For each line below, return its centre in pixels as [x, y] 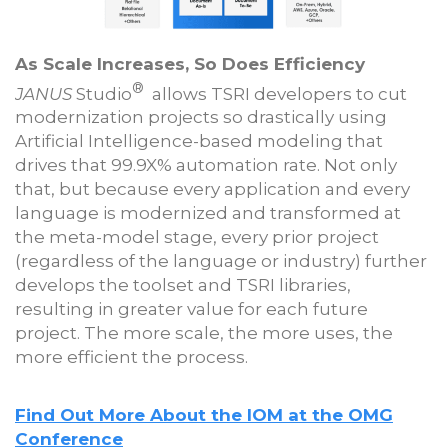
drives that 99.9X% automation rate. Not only [206, 165]
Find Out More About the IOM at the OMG [204, 415]
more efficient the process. [131, 357]
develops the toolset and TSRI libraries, [183, 285]
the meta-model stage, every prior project [197, 237]
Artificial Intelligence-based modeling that [199, 141]
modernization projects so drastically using [201, 117]
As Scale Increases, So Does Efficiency [190, 63]
